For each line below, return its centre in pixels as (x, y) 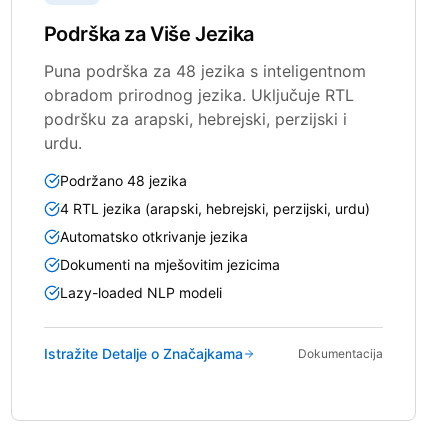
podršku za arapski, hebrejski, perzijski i (195, 118)
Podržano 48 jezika (123, 180)
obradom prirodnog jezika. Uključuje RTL (198, 94)
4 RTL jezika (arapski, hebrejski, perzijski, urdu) (214, 208)
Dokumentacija (340, 353)
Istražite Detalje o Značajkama (143, 353)
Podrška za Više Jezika (148, 33)
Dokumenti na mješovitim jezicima (169, 264)
